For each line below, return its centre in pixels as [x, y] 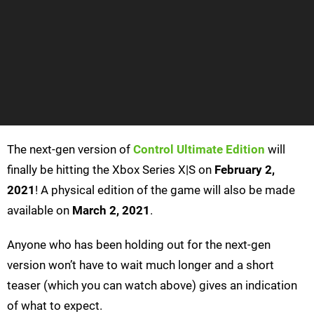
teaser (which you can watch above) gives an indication [152, 286]
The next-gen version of [70, 150]
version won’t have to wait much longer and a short [141, 265]
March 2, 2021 [111, 211]
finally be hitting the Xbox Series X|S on [111, 170]
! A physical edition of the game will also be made [165, 190]
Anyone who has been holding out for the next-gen [139, 245]
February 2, [245, 170]
